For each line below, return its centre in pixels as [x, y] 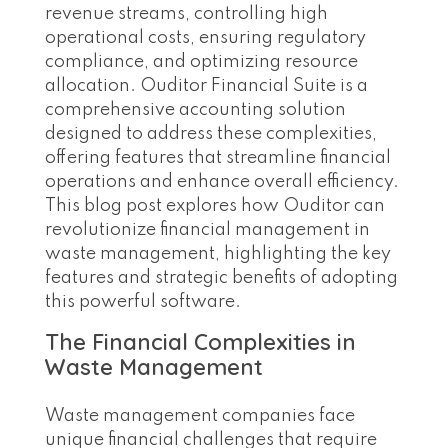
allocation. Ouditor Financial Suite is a [206, 85]
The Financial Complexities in [200, 341]
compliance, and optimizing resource [201, 61]
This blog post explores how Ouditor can [215, 205]
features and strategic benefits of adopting [221, 277]
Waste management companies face [200, 415]
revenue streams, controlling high [186, 13]
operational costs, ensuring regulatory [205, 37]
